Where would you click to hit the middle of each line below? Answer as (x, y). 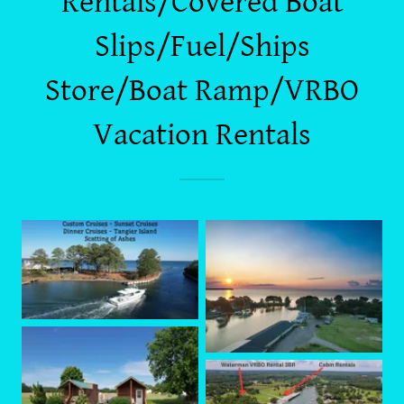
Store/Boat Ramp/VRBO (202, 91)
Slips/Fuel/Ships (202, 46)
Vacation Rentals (202, 135)
